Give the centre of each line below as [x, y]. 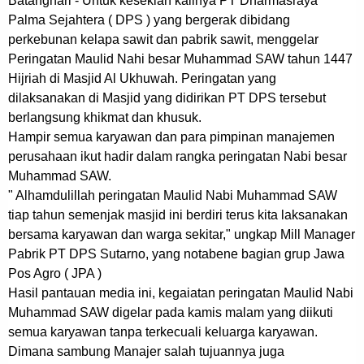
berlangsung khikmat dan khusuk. [105, 118]
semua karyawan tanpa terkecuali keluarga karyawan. [163, 332]
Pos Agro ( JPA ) [55, 274]
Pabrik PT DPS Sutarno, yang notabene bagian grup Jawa [176, 254]
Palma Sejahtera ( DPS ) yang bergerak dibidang [149, 20]
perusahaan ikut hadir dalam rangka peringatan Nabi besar [178, 157]
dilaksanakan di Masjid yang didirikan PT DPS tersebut [167, 98]
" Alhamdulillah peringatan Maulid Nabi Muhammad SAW [173, 196]
